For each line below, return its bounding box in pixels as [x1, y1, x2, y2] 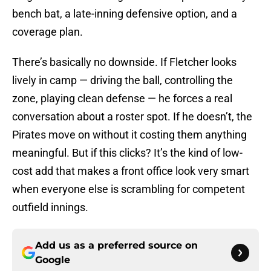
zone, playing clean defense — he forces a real [12, 92, 232, 105]
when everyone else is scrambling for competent [12, 183, 245, 196]
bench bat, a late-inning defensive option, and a [12, 7, 237, 21]
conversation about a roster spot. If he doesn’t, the [12, 110, 252, 123]
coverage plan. [12, 25, 83, 39]
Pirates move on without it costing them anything [12, 128, 247, 142]
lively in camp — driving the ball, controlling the [12, 74, 233, 87]
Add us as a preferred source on [35, 240, 198, 252]
